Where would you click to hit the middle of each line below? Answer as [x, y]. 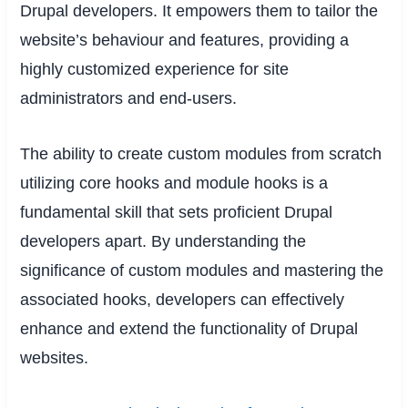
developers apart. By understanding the [163, 241]
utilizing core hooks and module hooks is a [174, 183]
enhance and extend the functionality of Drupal [189, 328]
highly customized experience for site [155, 69]
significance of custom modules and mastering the [202, 270]
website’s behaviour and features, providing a [185, 40]
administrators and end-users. [129, 98]
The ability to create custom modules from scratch [201, 153]
